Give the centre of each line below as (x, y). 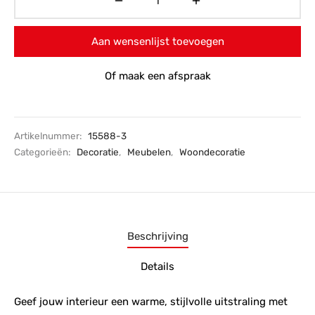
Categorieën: (43, 152)
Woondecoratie (212, 152)
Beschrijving (157, 236)
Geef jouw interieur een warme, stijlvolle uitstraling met (151, 302)
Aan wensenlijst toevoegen (157, 41)
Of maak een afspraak (157, 76)
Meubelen (149, 152)
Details (157, 267)
